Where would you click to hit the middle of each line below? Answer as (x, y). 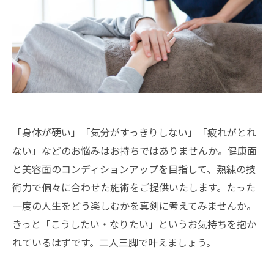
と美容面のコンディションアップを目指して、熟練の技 (134, 169)
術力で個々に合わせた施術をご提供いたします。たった (134, 187)
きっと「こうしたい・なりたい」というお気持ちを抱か (134, 224)
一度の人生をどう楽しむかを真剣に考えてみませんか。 (134, 206)
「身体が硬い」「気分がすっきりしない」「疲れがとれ (134, 132)
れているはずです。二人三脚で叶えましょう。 (114, 242)
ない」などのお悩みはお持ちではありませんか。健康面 (135, 150)
